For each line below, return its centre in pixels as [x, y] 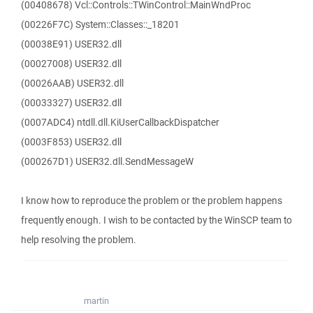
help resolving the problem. [79, 240]
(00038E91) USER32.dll [71, 44]
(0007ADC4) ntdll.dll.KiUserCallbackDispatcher [120, 122]
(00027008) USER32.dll [71, 64]
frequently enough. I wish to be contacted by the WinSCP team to [156, 220]
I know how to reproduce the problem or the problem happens [152, 201]
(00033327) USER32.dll [71, 103]
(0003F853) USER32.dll [71, 142]
